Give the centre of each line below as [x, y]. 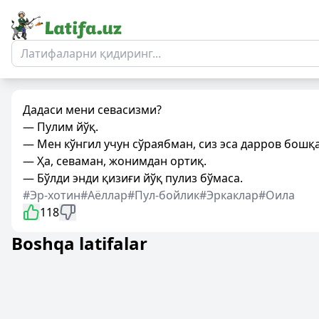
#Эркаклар [229, 195]
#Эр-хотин [52, 195]
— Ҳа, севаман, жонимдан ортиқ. [115, 161]
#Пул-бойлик [163, 195]
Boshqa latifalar [79, 243]
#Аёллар [104, 195]
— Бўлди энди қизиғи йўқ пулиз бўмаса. [133, 178]
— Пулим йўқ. [61, 127]
